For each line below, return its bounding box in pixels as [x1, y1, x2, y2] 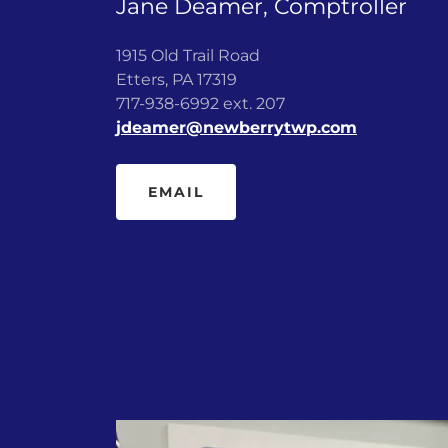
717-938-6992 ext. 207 [116, 93, 285, 113]
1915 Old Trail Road [116, 45, 260, 65]
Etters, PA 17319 [116, 69, 241, 89]
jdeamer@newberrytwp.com [116, 117, 357, 137]
